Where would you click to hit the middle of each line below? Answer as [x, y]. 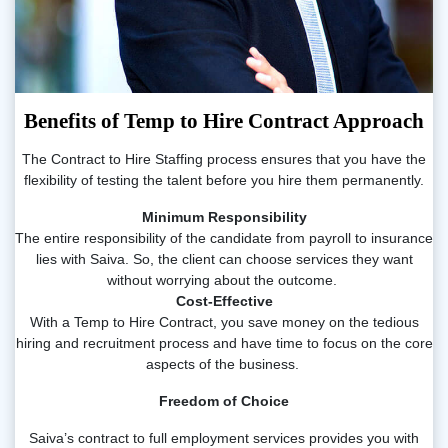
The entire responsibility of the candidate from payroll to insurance [224, 238]
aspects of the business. [224, 364]
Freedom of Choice [224, 401]
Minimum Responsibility [224, 217]
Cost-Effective [224, 301]
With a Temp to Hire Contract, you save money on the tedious [224, 322]
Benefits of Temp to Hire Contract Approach [224, 121]
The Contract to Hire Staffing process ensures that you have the [224, 159]
